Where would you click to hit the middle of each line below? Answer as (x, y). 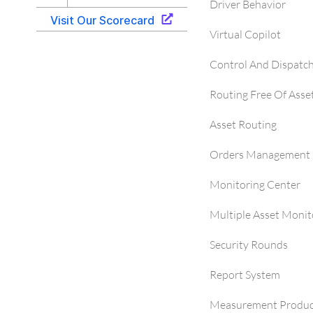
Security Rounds (249, 245)
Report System (245, 275)
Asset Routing (243, 124)
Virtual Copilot (245, 34)
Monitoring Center (255, 184)
